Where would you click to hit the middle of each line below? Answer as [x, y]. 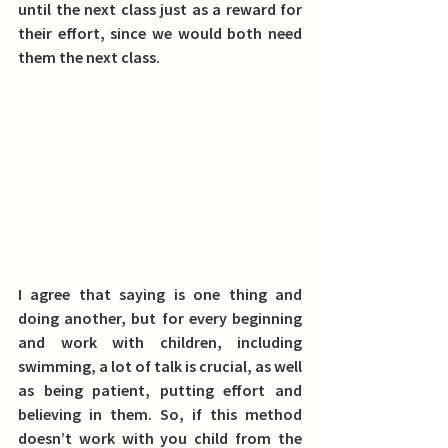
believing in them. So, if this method [160, 414]
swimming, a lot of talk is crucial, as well [160, 366]
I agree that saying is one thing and [160, 294]
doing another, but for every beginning [160, 318]
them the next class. [89, 57]
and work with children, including [160, 342]
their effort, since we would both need [160, 33]
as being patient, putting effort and [160, 390]
